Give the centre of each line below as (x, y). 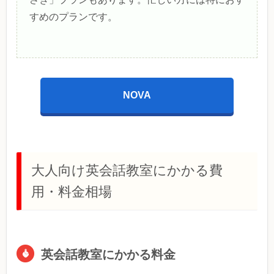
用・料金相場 (72, 192)
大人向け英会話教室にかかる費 (127, 171)
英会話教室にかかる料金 (108, 255)
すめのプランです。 (73, 17)
